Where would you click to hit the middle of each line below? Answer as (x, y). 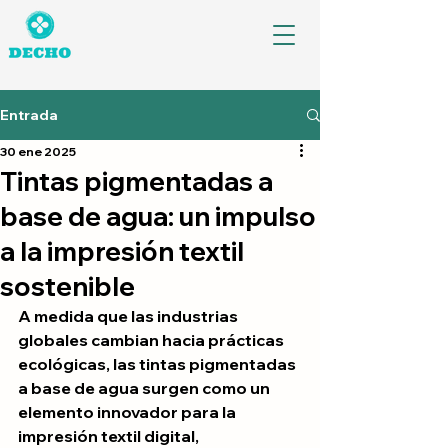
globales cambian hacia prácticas (152, 340)
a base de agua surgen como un (145, 388)
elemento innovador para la (128, 412)
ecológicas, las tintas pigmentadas (158, 364)
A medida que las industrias (129, 316)
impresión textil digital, (110, 436)
